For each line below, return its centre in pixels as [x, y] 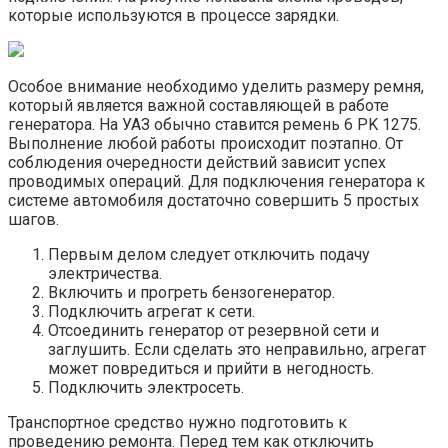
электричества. [105, 273]
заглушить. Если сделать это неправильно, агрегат [237, 349]
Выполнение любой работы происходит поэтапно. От [205, 143]
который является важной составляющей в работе [198, 105]
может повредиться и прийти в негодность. [211, 368]
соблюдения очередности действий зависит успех [197, 162]
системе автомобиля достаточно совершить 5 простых [213, 200]
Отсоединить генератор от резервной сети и [213, 330]
